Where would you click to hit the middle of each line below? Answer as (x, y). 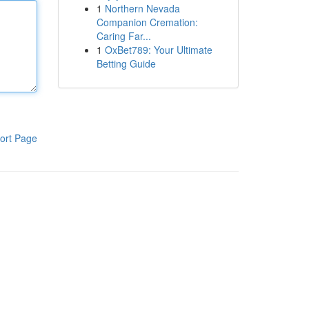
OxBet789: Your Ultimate (158, 50)
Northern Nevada (142, 8)
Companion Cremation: (147, 22)
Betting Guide (126, 63)
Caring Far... (123, 36)
